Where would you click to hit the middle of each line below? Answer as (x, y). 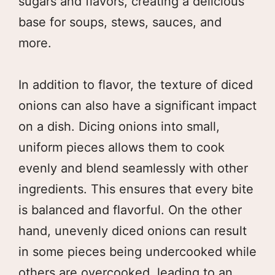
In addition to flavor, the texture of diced (136, 84)
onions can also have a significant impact (137, 105)
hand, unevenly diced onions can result (133, 230)
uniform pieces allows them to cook (122, 147)
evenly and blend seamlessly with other (133, 168)
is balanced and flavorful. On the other (130, 210)
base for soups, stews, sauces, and (120, 22)
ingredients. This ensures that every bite (136, 189)
